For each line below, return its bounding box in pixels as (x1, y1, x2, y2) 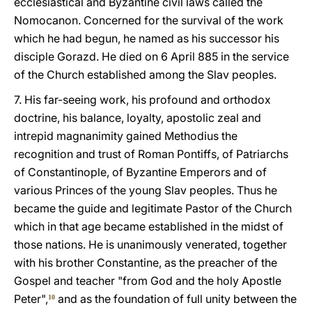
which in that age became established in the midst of (14, 219, 283, 233)
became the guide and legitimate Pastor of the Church (14, 201, 292, 215)
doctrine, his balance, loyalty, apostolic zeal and (14, 111, 261, 125)
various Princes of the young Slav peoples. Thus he (14, 183, 277, 197)
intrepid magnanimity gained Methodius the (14, 129, 237, 143)
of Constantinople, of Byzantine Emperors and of (14, 165, 267, 179)
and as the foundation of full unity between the (55, 292, 297, 306)
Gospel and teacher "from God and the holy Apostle (14, 274, 281, 288)
